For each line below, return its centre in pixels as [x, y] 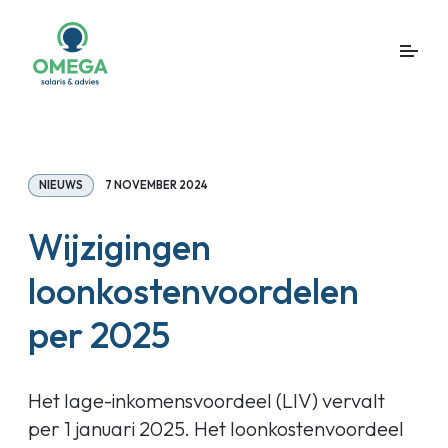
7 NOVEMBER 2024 [156, 185]
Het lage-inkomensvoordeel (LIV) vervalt [206, 400]
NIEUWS [61, 185]
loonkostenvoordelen [193, 290]
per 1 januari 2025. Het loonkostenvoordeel [216, 428]
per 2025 [99, 334]
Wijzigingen [119, 246]
